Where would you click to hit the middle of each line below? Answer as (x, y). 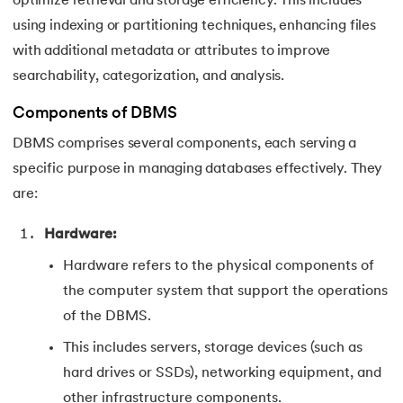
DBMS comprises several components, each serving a (185, 144)
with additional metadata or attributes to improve (172, 51)
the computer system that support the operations (225, 292)
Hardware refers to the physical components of (219, 267)
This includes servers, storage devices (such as (213, 349)
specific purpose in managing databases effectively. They (198, 170)
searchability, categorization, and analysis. (149, 76)
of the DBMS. (107, 317)
